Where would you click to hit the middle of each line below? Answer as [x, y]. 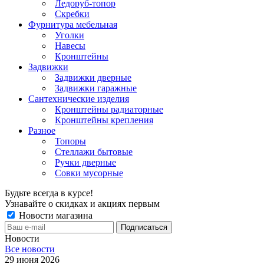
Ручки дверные [85, 162]
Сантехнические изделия [79, 98]
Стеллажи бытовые [94, 151]
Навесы [70, 45]
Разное [42, 130]
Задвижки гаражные [96, 88]
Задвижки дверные [93, 77]
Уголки [70, 35]
